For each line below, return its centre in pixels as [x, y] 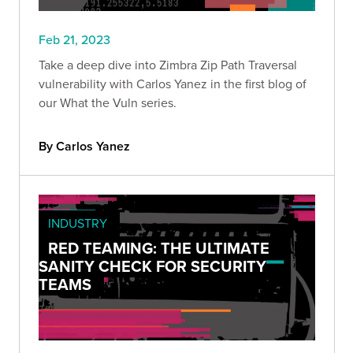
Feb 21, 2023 [74, 40]
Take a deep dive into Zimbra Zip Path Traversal [168, 65]
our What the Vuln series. [108, 103]
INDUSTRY [78, 223]
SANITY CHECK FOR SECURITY [152, 266]
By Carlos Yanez [84, 147]
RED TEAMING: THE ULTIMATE [159, 248]
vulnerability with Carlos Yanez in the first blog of [173, 84]
